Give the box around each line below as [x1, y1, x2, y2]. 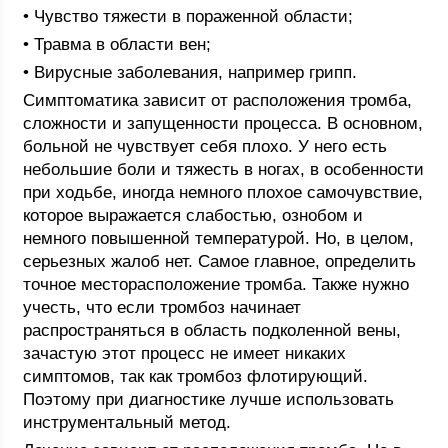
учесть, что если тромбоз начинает [23, 298, 302, 317]
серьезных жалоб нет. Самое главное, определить [23, 252, 417, 271]
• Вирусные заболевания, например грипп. [23, 63, 358, 82]
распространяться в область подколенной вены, [23, 321, 402, 340]
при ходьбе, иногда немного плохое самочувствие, [23, 183, 424, 202]
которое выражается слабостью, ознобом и [23, 206, 364, 225]
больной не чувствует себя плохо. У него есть [23, 137, 388, 156]
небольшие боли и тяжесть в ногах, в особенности [23, 160, 425, 179]
